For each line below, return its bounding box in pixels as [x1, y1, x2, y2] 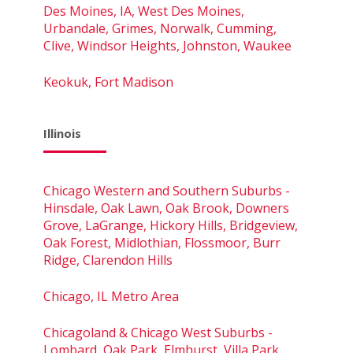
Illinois [43, 124, 81, 141]
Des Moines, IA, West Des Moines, [43, 2, 244, 20]
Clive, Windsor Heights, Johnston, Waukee [43, 36, 292, 54]
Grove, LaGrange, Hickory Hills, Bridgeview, [43, 216, 298, 234]
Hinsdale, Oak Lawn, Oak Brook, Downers [43, 199, 289, 217]
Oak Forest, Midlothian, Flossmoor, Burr [43, 233, 281, 251]
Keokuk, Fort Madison [43, 72, 173, 91]
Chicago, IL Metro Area [43, 287, 179, 305]
